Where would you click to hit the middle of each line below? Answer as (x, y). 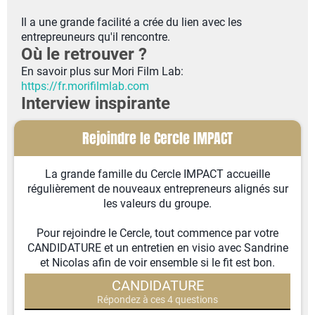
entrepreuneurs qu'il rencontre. (96, 37)
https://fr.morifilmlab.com (85, 86)
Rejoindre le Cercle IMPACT (157, 138)
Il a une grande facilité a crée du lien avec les (131, 22)
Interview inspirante (96, 103)
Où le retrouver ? (84, 54)
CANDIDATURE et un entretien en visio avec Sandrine (157, 248)
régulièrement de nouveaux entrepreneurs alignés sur (157, 189)
